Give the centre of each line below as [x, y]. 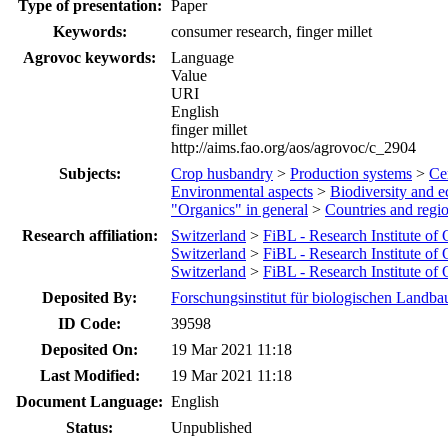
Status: [89, 427]
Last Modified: [89, 375]
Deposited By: [89, 297]
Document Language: [89, 401]
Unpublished [211, 427]
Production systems [351, 173]
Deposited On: [89, 349]
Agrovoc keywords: [89, 57]
